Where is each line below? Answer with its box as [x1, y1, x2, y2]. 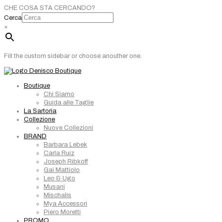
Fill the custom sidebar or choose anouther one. [4, 53, 142, 59]
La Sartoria [24, 108, 56, 114]
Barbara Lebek [44, 141, 87, 148]
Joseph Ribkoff [44, 158, 88, 165]
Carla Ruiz [44, 150, 74, 157]
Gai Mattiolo [44, 166, 80, 173]
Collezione [24, 116, 55, 123]
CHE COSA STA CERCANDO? [4, 4, 95, 11]
